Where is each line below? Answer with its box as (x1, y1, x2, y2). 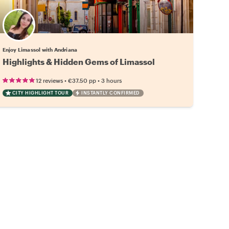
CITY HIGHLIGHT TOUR (12, 89, 69, 96)
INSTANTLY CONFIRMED (81, 89, 140, 96)
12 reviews (35, 77, 63, 84)
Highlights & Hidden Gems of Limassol (2, 56, 155, 66)
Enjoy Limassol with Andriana (2, 46, 78, 53)
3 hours (101, 77, 122, 84)
